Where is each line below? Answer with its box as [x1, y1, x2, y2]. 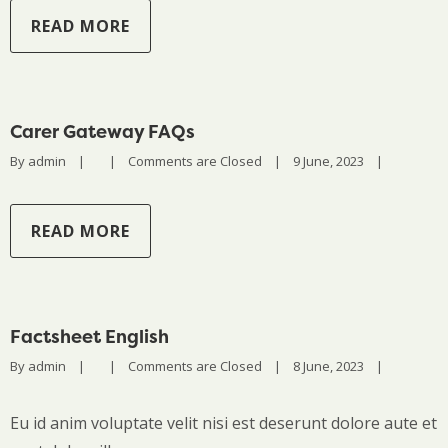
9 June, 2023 [293, 152, 376, 170]
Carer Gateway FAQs [10, 119, 195, 144]
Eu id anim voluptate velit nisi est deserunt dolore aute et [10, 412, 437, 434]
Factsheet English [10, 324, 169, 349]
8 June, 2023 [293, 357, 376, 375]
